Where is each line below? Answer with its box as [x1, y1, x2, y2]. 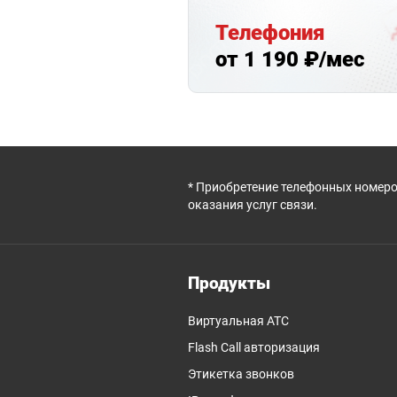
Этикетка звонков [188, 366, 294, 381]
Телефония [215, 19, 325, 45]
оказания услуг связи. [188, 197, 317, 212]
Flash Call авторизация [188, 339, 320, 354]
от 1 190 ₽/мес [215, 46, 364, 72]
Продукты [188, 272, 270, 293]
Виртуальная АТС [188, 313, 289, 328]
